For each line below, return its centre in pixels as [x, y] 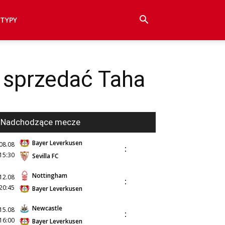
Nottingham [50, 176]
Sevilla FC [45, 156]
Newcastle [47, 208]
